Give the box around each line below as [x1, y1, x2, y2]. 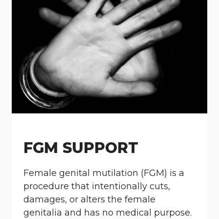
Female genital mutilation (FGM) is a [23, 168, 184, 178]
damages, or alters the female [23, 194, 155, 205]
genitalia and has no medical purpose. [23, 207, 192, 218]
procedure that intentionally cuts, [23, 181, 170, 192]
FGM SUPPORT [23, 139, 138, 157]
